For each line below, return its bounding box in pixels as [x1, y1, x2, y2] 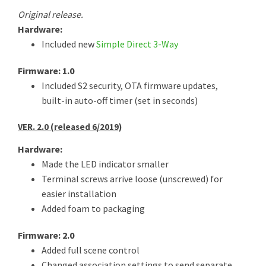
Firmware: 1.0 [18, 65, 74, 77]
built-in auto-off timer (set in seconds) [42, 94, 198, 106]
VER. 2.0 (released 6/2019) [18, 121, 122, 132]
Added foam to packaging [42, 202, 145, 214]
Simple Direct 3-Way [96, 38, 178, 50]
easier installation [42, 188, 116, 199]
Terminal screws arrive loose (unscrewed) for [42, 173, 223, 185]
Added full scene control [42, 244, 140, 256]
